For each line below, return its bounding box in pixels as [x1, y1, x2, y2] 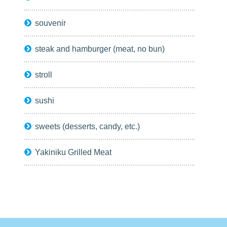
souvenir [35, 18, 66, 28]
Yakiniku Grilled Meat [35, 147, 112, 157]
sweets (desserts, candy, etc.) [35, 122, 140, 131]
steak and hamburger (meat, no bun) [35, 44, 165, 54]
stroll [35, 70, 53, 80]
